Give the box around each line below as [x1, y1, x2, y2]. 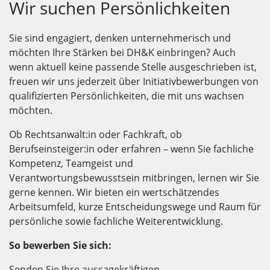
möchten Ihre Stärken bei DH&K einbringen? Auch [9, 46, 236, 60]
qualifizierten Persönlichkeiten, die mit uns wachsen [9, 89, 244, 103]
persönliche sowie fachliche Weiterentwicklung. [9, 215, 223, 228]
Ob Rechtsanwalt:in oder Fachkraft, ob [9, 128, 182, 142]
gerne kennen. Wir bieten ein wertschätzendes [9, 186, 219, 199]
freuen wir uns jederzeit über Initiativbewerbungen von [9, 75, 259, 89]
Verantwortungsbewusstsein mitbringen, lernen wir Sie [9, 171, 259, 185]
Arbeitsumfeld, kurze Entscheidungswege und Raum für [9, 200, 261, 214]
